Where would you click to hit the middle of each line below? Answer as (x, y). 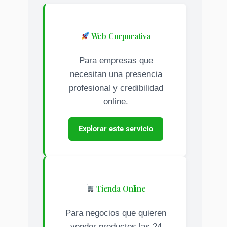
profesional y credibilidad (116, 88)
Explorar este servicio (116, 128)
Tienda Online (120, 188)
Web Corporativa (120, 36)
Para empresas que (116, 60)
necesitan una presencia (116, 74)
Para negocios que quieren (116, 213)
